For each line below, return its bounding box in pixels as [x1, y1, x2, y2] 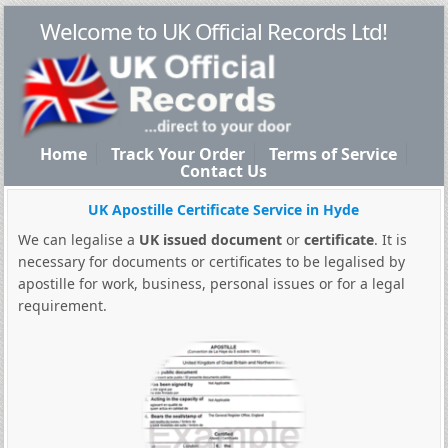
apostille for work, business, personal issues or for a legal [17, 274, 405, 293]
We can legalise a [17, 230, 139, 249]
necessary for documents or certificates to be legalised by [17, 252, 405, 271]
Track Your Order [111, 143, 246, 165]
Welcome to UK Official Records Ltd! [40, 16, 388, 47]
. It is [373, 230, 407, 249]
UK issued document [138, 230, 282, 249]
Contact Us [180, 160, 268, 182]
